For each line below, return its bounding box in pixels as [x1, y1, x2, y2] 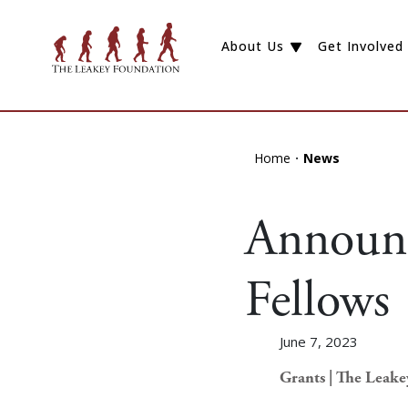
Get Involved [317, 37, 403, 56]
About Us [221, 37, 285, 56]
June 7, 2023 [280, 331, 358, 351]
